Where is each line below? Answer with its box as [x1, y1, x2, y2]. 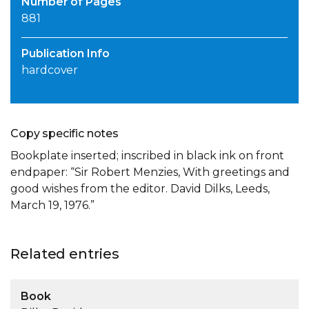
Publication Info [21, 47, 110, 61]
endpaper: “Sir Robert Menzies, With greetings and [10, 166, 290, 179]
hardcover [21, 63, 79, 77]
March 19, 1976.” [10, 199, 94, 212]
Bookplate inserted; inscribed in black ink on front [10, 149, 284, 163]
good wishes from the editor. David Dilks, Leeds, [10, 182, 270, 196]
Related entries [10, 246, 119, 263]
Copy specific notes [10, 127, 119, 141]
